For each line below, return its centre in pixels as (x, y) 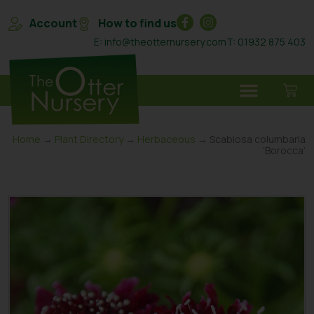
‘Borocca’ (284, 151)
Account (53, 23)
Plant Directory (89, 139)
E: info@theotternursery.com (160, 42)
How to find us (137, 23)
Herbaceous (166, 139)
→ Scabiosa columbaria (251, 139)
